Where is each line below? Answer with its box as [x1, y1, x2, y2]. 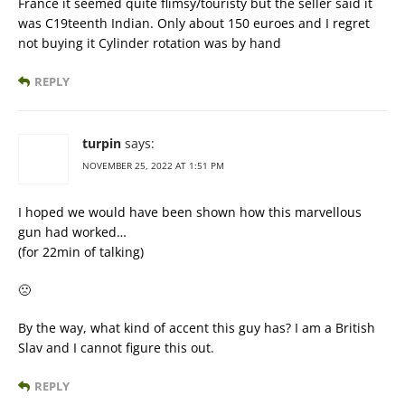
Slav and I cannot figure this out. [18, 339, 214, 356]
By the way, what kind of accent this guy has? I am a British [18, 319, 375, 336]
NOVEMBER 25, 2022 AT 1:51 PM [82, 159, 224, 172]
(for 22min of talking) [18, 243, 144, 260]
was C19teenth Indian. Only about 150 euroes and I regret [18, 14, 370, 32]
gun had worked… [18, 223, 127, 240]
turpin [82, 135, 121, 152]
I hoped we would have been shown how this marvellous [18, 203, 362, 221]
